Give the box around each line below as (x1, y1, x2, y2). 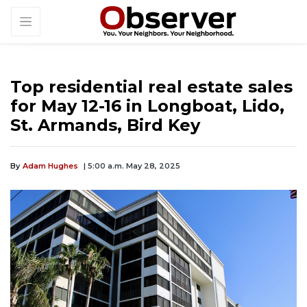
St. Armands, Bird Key (10, 115, 200, 136)
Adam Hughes (23, 161, 78, 171)
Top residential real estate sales (10, 77, 293, 97)
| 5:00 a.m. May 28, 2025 (84, 161, 180, 171)
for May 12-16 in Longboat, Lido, (10, 96, 284, 116)
